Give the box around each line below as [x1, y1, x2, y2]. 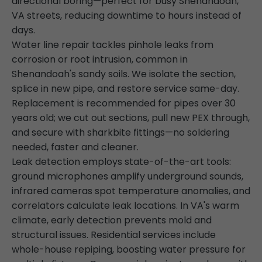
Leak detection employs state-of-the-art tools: [12, 155, 231, 168]
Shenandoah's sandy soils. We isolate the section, [12, 67, 236, 81]
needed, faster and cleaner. [12, 140, 139, 154]
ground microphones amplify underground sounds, [12, 170, 243, 183]
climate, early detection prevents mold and [12, 213, 212, 227]
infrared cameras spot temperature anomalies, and [12, 184, 250, 198]
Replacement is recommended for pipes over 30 [12, 96, 236, 110]
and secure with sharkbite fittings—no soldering [12, 126, 229, 139]
